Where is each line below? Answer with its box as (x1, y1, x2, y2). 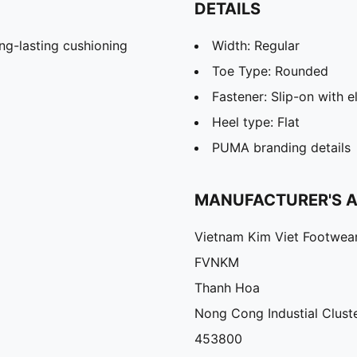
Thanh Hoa (194, 280, 260, 296)
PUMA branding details (212, 139, 351, 156)
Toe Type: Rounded (212, 63, 328, 80)
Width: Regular (212, 37, 300, 54)
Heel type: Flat (212, 114, 300, 131)
